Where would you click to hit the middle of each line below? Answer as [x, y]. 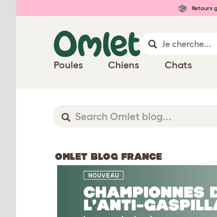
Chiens [124, 65]
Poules [68, 65]
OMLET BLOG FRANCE [108, 156]
